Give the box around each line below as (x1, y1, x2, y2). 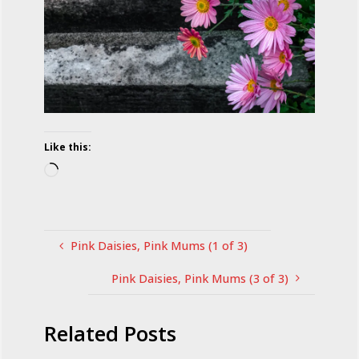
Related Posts (44, 319, 177, 349)
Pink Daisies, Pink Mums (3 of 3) (111, 270, 288, 286)
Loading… (58, 164, 111, 179)
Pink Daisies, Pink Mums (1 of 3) (71, 237, 248, 253)
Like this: (44, 140, 92, 154)
